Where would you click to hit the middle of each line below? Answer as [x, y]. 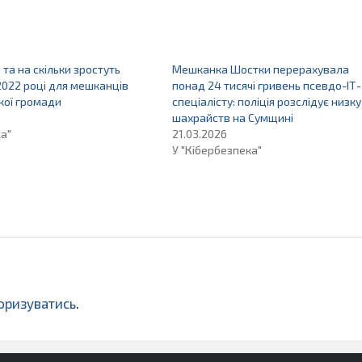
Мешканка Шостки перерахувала [260, 69]
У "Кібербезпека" [217, 150]
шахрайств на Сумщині [232, 118]
